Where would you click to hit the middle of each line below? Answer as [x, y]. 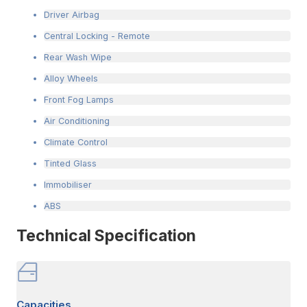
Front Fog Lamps [79, 100]
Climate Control [76, 143]
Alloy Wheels [71, 79]
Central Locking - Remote [97, 36]
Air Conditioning [77, 121]
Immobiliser [68, 185]
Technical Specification [106, 236]
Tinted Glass [70, 164]
